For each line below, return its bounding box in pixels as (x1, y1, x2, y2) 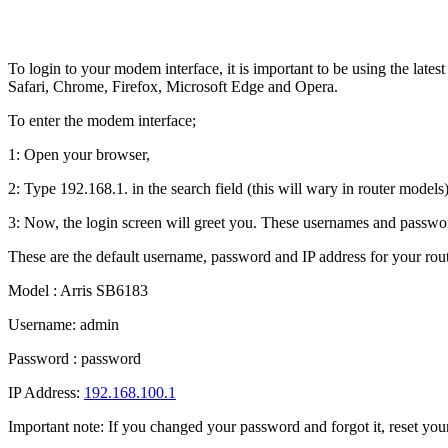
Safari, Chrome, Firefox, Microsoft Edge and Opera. (8, 77, 338, 95)
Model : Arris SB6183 (8, 281, 148, 299)
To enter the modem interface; (8, 111, 196, 129)
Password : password (8, 349, 141, 367)
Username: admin (8, 315, 119, 333)
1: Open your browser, (8, 145, 150, 163)
